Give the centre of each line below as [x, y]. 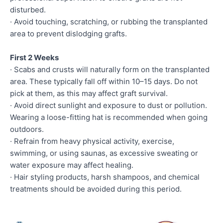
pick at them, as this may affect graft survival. [89, 93]
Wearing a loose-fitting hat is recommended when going [109, 117]
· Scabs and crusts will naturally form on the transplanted [110, 69]
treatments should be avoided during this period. [96, 189]
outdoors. [27, 129]
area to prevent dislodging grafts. [68, 33]
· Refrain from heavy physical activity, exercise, [92, 141]
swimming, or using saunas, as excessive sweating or [104, 153]
